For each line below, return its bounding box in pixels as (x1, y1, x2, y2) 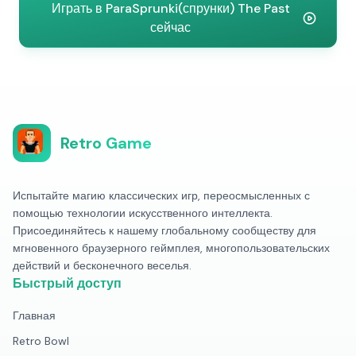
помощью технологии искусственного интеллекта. (13, 206, 273, 220)
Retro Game (60, 133, 152, 153)
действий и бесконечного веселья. (13, 258, 192, 273)
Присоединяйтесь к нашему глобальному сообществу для (13, 223, 316, 238)
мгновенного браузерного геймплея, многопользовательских (13, 241, 330, 255)
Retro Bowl (13, 334, 69, 348)
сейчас (150, 19, 192, 36)
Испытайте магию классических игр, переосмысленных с (13, 188, 310, 203)
